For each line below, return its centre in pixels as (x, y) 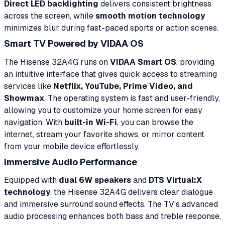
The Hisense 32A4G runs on (57, 62)
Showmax (24, 98)
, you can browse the (155, 122)
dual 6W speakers (95, 180)
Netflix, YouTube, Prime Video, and (123, 86)
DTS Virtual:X (175, 180)
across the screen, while (50, 16)
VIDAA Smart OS (143, 62)
